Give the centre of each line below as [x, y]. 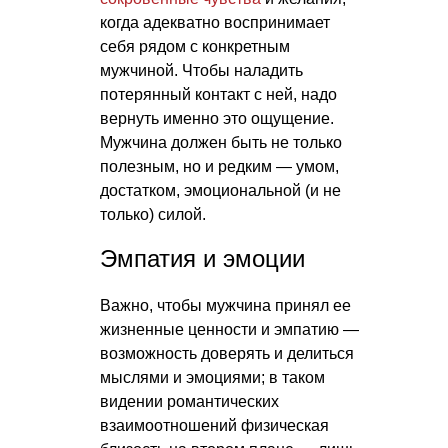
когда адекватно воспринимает [215, 23]
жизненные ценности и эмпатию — [229, 330]
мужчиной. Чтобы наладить [201, 71]
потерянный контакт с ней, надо [218, 95]
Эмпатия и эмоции [202, 259]
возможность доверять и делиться [227, 354]
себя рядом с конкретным [195, 47]
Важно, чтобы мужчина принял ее [225, 306]
